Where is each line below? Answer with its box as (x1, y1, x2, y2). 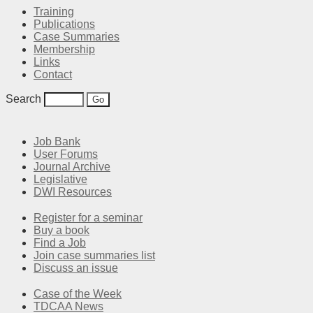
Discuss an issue (34, 262, 118, 275)
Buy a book (34, 224, 89, 237)
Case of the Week (34, 287, 122, 300)
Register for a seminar (34, 212, 143, 224)
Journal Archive (34, 161, 110, 173)
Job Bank (34, 136, 80, 148)
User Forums (34, 148, 98, 161)
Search (6, 93, 41, 105)
